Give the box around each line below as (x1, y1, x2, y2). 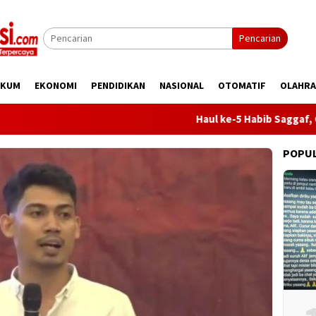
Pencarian (239, 32, 281, 44)
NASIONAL (159, 79, 204, 92)
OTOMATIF (218, 79, 266, 92)
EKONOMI (35, 79, 77, 92)
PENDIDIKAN (91, 79, 145, 92)
